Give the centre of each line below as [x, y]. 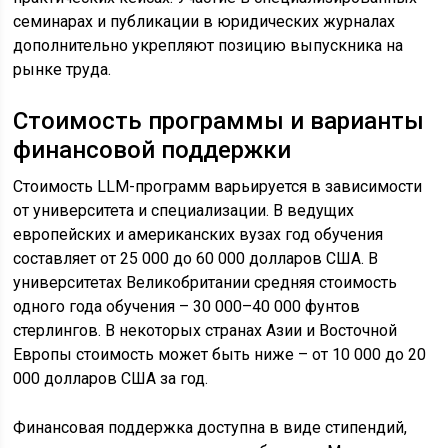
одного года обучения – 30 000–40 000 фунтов [187, 307]
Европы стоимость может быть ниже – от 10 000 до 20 [220, 355]
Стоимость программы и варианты [219, 121]
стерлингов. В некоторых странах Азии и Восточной [205, 331]
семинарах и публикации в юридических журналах [204, 22]
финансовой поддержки [152, 150]
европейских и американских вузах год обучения [198, 235]
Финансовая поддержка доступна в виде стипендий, [210, 428]
